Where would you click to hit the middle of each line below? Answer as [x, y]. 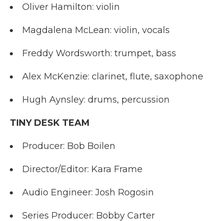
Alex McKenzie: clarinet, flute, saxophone [113, 76]
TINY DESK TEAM [50, 123]
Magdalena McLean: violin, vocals [96, 30]
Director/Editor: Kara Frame [82, 169]
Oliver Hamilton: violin [71, 7]
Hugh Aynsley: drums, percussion [96, 99]
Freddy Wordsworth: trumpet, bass [99, 53]
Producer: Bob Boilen [69, 146]
